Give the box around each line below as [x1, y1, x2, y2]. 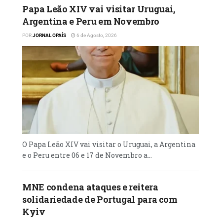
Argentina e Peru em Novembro [22, 15, 159, 27]
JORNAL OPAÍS [33, 32, 66, 38]
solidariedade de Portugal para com [22, 193, 178, 205]
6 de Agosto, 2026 [75, 32, 117, 38]
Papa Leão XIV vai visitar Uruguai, [22, 2, 175, 15]
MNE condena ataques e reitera [22, 181, 158, 193]
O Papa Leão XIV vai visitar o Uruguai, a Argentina [22, 139, 195, 149]
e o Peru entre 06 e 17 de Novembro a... [22, 150, 152, 160]
